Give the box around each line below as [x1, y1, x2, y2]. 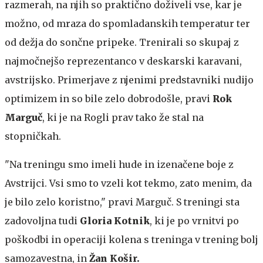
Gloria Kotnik [80, 214, 150, 227]
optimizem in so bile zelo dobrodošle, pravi [5, 92, 210, 104]
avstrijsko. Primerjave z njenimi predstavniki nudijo [5, 73, 254, 86]
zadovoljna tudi [5, 214, 80, 227]
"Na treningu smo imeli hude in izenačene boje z [5, 158, 234, 170]
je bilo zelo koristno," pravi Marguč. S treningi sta [5, 195, 240, 208]
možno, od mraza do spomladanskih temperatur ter [5, 17, 250, 29]
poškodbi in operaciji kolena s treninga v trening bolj [5, 233, 258, 245]
